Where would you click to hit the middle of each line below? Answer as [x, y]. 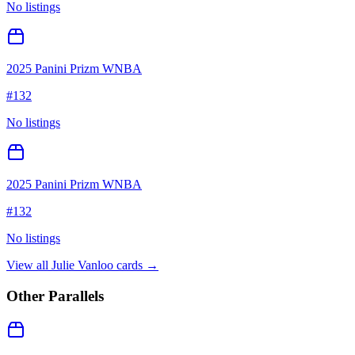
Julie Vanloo [82, 265]
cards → [136, 265]
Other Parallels [55, 296]
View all [29, 265]
